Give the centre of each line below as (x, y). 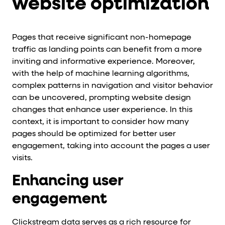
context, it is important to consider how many (100, 122)
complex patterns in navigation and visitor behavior (113, 86)
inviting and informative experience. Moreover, (103, 62)
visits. (22, 158)
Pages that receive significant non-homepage (102, 37)
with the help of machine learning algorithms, (101, 74)
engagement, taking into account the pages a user (111, 146)
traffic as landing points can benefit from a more (107, 49)
